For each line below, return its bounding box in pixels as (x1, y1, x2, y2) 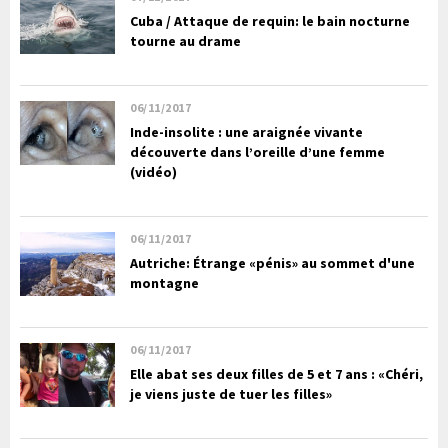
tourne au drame (130, 32, 241, 51)
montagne (130, 274, 199, 293)
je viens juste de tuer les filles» (130, 385, 332, 404)
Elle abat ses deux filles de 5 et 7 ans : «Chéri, (130, 365, 423, 384)
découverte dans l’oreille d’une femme (130, 143, 385, 162)
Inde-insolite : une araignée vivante (130, 123, 363, 142)
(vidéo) (130, 163, 177, 182)
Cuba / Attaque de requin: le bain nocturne (130, 12, 410, 31)
